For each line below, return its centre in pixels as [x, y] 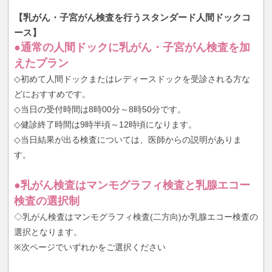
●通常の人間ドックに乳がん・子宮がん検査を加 [132, 48]
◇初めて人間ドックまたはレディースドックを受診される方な [132, 79]
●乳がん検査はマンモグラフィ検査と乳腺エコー [132, 185]
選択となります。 [48, 232]
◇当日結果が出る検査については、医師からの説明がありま [127, 140]
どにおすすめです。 [52, 94]
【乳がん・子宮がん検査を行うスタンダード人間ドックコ [132, 18]
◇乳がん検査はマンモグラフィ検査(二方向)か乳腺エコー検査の [136, 217]
